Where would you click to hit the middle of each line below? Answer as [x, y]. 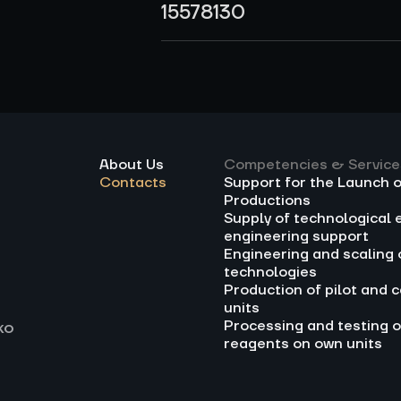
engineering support [296, 236]
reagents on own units [303, 344]
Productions [267, 200]
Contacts [133, 183]
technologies [270, 272]
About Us [132, 165]
